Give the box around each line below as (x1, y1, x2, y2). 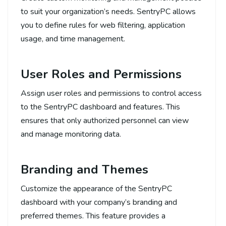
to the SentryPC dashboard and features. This (21, 101, 180, 112)
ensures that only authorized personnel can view (21, 115, 189, 126)
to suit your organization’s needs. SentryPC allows (21, 6, 196, 17)
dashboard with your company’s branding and (21, 196, 177, 208)
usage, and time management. (21, 33, 125, 44)
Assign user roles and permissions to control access (21, 87, 202, 99)
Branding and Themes (21, 161, 148, 178)
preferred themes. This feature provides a (21, 210, 165, 221)
